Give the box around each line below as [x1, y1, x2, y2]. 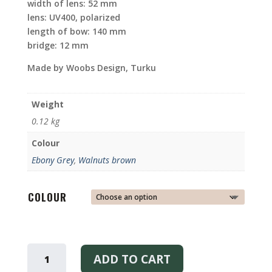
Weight [31, 98, 64, 110]
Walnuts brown [78, 154, 136, 166]
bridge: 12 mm [27, 39, 89, 52]
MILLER [26, 240, 59, 256]
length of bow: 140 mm [27, 25, 126, 38]
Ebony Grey [31, 154, 74, 166]
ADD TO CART [93, 251, 171, 268]
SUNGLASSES [26, 251, 87, 267]
